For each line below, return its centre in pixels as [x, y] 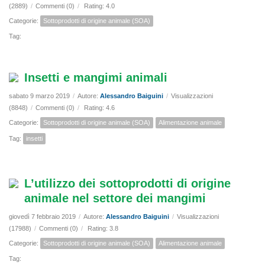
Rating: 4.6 [99, 108]
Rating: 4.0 [99, 6]
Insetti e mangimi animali [96, 78]
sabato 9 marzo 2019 [39, 96]
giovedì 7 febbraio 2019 [42, 217]
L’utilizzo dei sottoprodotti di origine [127, 184]
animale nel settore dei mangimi [115, 198]
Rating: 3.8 [103, 229]
